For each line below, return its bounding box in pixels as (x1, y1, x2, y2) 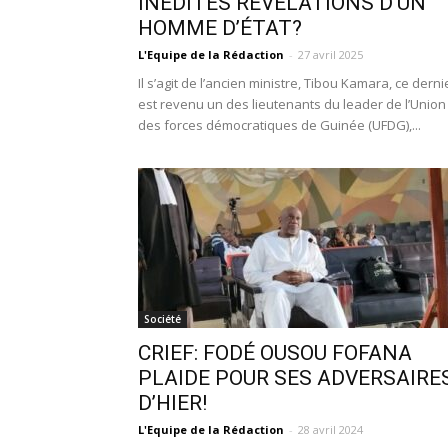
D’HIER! (138, 391, 207, 415)
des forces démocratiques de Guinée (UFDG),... (138, 116, 421, 134)
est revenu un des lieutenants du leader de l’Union (138, 95, 446, 113)
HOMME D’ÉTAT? (138, 16, 307, 40)
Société (144, 312, 181, 326)
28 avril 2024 (298, 422, 363, 437)
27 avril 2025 (298, 47, 363, 62)
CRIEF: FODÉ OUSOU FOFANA (138, 341, 412, 365)
